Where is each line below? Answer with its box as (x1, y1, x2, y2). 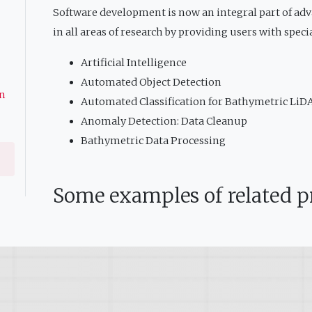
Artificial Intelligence (81, 56, 187, 69)
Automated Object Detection (81, 75, 222, 88)
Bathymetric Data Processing (81, 134, 226, 147)
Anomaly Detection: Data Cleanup (81, 114, 248, 127)
